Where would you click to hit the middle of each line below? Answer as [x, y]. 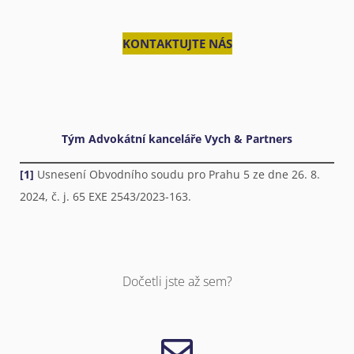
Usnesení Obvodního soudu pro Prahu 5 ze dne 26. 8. [177, 174]
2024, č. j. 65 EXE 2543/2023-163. [105, 196]
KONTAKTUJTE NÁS [177, 43]
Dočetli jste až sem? [177, 281]
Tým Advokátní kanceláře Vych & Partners [177, 139]
